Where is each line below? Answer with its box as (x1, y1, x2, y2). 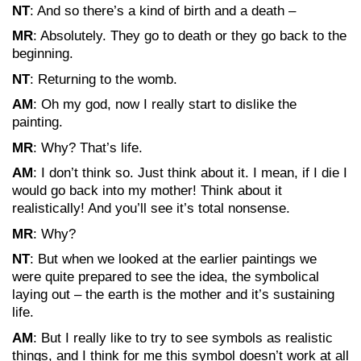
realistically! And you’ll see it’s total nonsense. (12, 201, 290, 216)
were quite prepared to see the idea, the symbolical (12, 269, 319, 284)
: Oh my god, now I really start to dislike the (33, 97, 297, 112)
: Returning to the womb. (30, 71, 177, 87)
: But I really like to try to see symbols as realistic (33, 330, 333, 346)
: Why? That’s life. (33, 139, 143, 156)
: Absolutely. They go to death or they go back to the (33, 28, 346, 44)
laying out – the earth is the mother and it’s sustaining (12, 287, 334, 302)
